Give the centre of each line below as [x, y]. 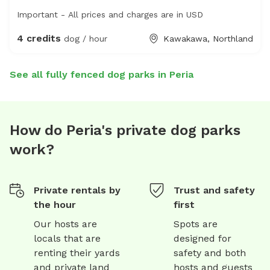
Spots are [196, 224]
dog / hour [84, 39]
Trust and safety [214, 190]
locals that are [67, 239]
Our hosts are [65, 224]
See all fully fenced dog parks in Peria [102, 75]
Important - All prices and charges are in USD [110, 15]
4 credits [39, 39]
